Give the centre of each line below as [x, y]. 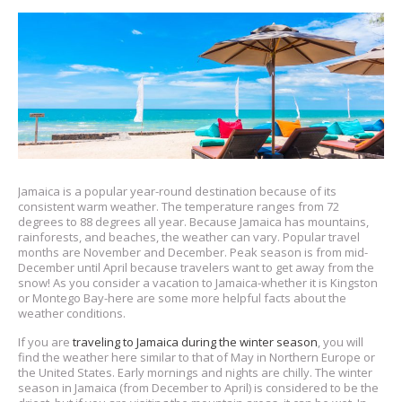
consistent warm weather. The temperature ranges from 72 [179, 207]
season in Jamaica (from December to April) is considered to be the [198, 388]
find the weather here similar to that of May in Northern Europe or [197, 358]
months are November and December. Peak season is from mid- [193, 253]
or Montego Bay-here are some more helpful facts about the [182, 298]
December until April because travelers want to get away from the [196, 268]
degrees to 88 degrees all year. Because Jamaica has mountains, [193, 222]
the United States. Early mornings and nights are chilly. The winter [195, 373]
